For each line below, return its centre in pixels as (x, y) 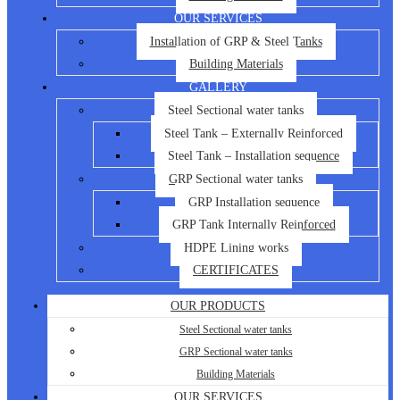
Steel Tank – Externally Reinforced (254, 133)
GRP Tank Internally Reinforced (254, 225)
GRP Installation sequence (254, 202)
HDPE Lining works (236, 248)
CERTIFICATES (236, 270)
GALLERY (218, 87)
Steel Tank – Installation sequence (254, 156)
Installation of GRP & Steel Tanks (236, 42)
